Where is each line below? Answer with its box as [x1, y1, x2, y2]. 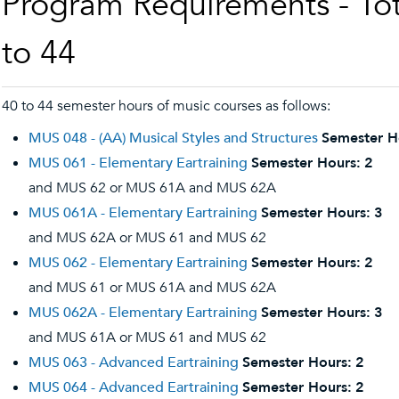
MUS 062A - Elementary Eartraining [28, 303, 257, 322]
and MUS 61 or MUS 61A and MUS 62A [28, 278, 276, 297]
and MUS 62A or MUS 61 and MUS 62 [28, 228, 266, 248]
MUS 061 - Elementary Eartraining [28, 153, 248, 173]
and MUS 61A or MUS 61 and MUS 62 [28, 328, 266, 347]
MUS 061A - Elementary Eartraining [28, 203, 257, 223]
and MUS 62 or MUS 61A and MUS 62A [28, 178, 276, 198]
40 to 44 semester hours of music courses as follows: [2, 96, 330, 116]
